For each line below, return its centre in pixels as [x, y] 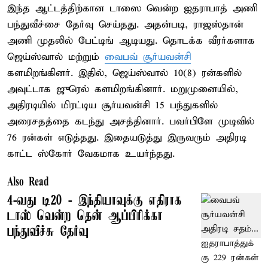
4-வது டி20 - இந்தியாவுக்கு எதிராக [95, 201]
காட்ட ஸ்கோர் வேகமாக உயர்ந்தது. [91, 154]
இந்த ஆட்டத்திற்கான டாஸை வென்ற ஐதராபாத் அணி [132, 8]
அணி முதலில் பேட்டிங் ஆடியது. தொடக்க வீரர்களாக [131, 41]
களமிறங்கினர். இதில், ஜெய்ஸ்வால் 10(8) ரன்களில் [124, 73]
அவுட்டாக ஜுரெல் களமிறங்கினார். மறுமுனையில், [123, 89]
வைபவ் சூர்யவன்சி [148, 57]
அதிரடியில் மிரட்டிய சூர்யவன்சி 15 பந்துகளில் [112, 105]
